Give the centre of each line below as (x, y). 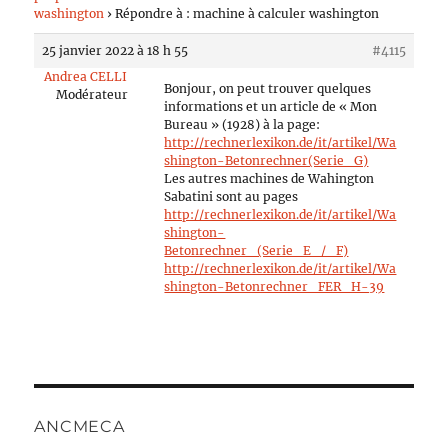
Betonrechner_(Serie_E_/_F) (256, 250)
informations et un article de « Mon (271, 106)
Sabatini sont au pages (231, 196)
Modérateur (91, 94)
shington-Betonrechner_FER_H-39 (274, 286)
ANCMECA (79, 426)
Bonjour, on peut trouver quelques (268, 88)
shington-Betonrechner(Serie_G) (266, 160)
